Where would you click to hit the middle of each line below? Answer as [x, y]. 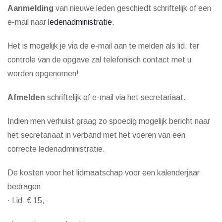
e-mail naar [28, 22]
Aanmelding [30, 8]
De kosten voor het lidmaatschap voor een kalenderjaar [104, 173]
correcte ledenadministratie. [56, 149]
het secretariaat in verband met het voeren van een [96, 135]
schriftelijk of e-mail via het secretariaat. [115, 97]
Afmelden [26, 97]
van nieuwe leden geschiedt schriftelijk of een [132, 8]
